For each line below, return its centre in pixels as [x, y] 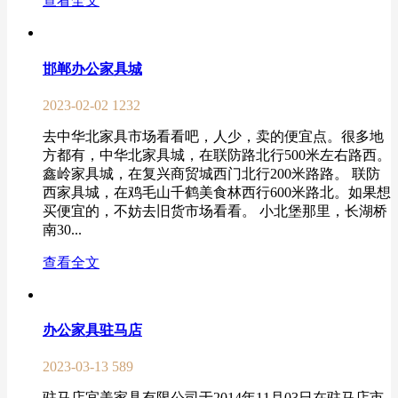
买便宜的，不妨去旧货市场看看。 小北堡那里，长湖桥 [215, 211]
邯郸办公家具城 [92, 68]
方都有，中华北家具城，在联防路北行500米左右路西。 [217, 155]
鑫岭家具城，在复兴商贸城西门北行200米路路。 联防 [211, 173]
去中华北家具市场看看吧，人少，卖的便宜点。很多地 [213, 136]
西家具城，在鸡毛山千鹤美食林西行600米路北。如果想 [217, 192]
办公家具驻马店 [92, 330]
